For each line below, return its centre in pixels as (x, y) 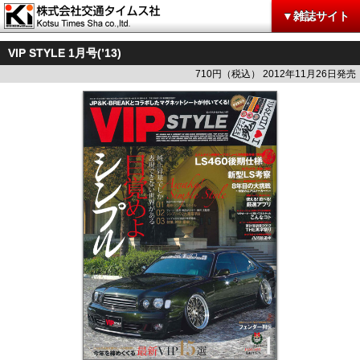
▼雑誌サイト (316, 16)
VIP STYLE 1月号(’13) (65, 53)
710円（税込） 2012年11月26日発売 (276, 74)
